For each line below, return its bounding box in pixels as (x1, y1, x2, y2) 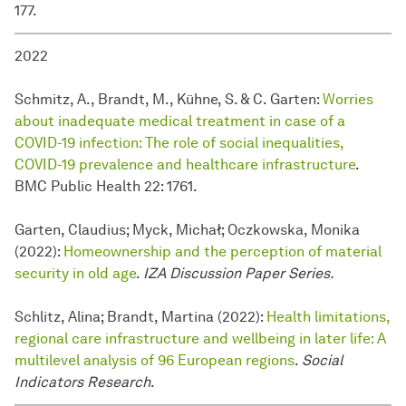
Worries (323, 91, 373, 109)
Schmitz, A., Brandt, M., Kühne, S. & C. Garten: (14, 91, 323, 109)
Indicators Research (14, 373, 150, 391)
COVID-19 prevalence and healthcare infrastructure (14, 156, 355, 174)
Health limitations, (266, 308, 390, 326)
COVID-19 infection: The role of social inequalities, (14, 134, 343, 152)
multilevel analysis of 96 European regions (14, 352, 295, 370)
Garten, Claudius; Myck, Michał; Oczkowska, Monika (14, 221, 360, 239)
